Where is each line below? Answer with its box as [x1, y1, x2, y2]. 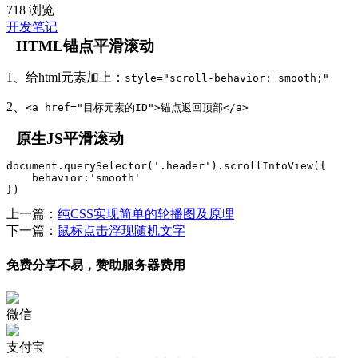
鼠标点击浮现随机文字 [58, 224, 185, 238]
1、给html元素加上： [6, 70, 125, 85]
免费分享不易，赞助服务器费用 [6, 257, 185, 272]
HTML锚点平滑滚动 [16, 38, 154, 55]
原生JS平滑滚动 [16, 130, 124, 148]
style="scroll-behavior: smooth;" [125, 72, 329, 85]
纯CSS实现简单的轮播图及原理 [58, 207, 234, 221]
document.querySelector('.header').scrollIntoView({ [6, 160, 326, 173]
